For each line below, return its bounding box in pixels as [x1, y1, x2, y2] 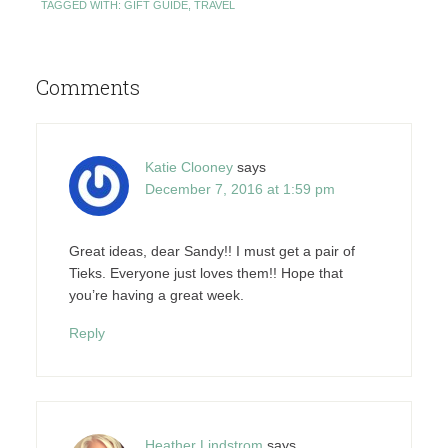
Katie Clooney [144, 159, 233, 175]
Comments [35, 74, 140, 100]
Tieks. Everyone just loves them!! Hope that [68, 265, 343, 281]
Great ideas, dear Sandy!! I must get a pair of [68, 243, 355, 259]
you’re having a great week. [68, 287, 244, 303]
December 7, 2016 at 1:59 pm [144, 181, 335, 197]
